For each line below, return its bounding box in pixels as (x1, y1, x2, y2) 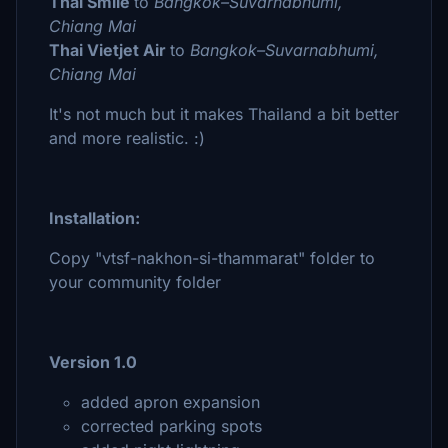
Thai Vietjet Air (49, 40, 170, 60)
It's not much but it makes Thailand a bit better (49, 104, 399, 124)
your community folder (49, 272, 221, 292)
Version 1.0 (49, 352, 137, 372)
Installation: (49, 208, 140, 228)
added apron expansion (81, 392, 260, 412)
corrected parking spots (81, 416, 262, 436)
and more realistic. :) (49, 128, 205, 148)
